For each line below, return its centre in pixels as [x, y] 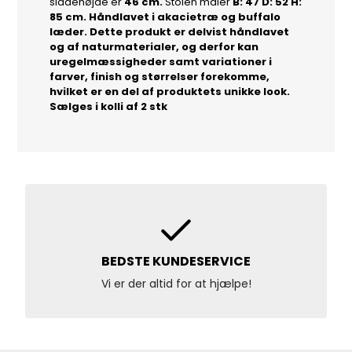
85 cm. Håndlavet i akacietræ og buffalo [165, 17]
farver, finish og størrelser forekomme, [160, 77]
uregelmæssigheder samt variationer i [161, 62]
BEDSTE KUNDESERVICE [161, 261]
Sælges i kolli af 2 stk [109, 107]
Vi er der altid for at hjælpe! [160, 283]
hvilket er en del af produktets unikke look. [170, 92]
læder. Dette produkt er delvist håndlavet [170, 32]
